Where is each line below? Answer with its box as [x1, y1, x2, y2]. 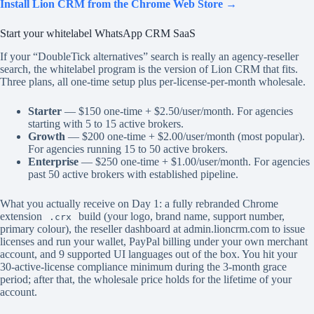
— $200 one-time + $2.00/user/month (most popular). [65, 130, 305, 142]
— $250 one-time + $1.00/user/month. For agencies [78, 155, 310, 168]
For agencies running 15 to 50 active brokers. [28, 142, 228, 155]
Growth [28, 130, 65, 142]
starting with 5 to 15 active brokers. [28, 117, 184, 130]
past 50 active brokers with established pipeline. [28, 168, 238, 180]
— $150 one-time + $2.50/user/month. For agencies [62, 104, 293, 117]
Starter [28, 104, 62, 117]
